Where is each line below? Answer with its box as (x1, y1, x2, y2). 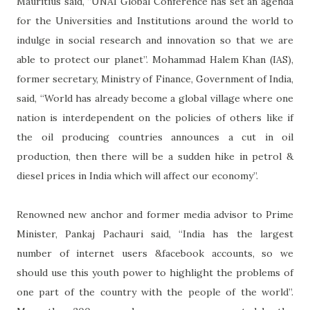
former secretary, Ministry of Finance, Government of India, (17, 72, 293, 85)
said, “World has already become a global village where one (17, 91, 293, 104)
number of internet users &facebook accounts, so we (17, 246, 293, 259)
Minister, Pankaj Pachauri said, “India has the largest (17, 227, 293, 240)
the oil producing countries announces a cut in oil (17, 130, 293, 143)
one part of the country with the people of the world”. (17, 285, 293, 298)
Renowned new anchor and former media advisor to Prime (17, 208, 293, 221)
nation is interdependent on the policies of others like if (17, 111, 293, 124)
